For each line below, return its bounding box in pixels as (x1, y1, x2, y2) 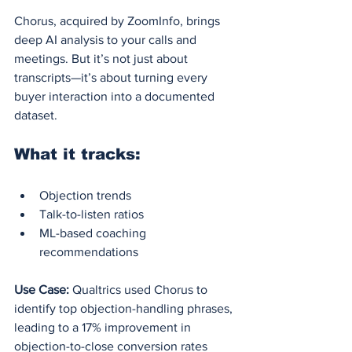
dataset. (14, 108, 57, 122)
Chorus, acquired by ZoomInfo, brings (14, 13, 223, 27)
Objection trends (39, 188, 131, 202)
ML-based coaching (39, 225, 149, 240)
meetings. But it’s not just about (14, 51, 191, 65)
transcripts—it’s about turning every (14, 70, 211, 84)
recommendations (39, 244, 138, 258)
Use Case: (14, 282, 69, 296)
